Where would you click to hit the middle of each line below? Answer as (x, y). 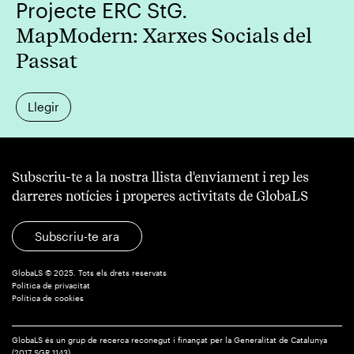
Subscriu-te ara (77, 236)
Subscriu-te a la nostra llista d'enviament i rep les (160, 177)
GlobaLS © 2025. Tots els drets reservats (89, 273)
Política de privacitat (51, 285)
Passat (47, 60)
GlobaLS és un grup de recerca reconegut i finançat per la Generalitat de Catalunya (169, 340)
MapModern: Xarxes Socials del (164, 35)
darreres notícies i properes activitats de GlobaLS (160, 196)
